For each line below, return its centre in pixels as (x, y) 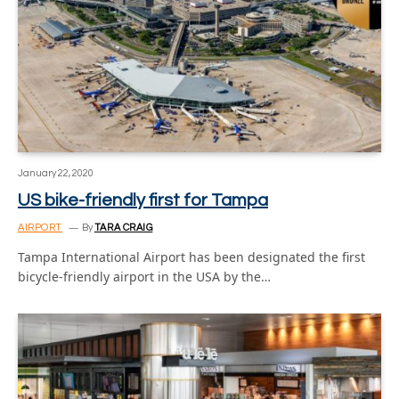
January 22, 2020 (56, 173)
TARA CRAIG (123, 228)
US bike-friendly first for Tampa (143, 200)
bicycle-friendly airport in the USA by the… (144, 277)
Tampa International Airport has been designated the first (191, 257)
